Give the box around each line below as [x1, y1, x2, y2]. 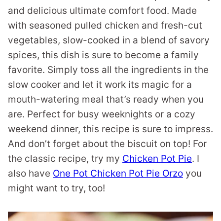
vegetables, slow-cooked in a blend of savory [8, 35, 210, 46]
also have [8, 168, 53, 179]
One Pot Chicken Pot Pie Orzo [53, 168, 183, 179]
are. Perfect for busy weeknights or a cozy [8, 109, 195, 120]
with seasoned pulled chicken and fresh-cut [8, 20, 202, 31]
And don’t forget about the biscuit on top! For [8, 138, 207, 149]
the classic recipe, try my [8, 153, 122, 164]
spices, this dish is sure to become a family [8, 49, 199, 61]
